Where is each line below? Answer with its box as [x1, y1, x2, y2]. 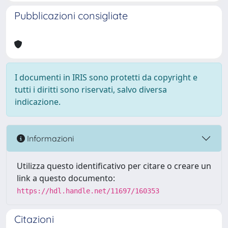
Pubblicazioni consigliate [14, 9, 128, 22]
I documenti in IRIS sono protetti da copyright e [15, 72, 197, 83]
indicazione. [15, 96, 61, 107]
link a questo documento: [17, 173, 115, 184]
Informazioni [25, 133, 74, 144]
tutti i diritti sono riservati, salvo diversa [15, 84, 167, 95]
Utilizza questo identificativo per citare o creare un [17, 160, 211, 172]
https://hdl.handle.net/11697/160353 [17, 187, 159, 195]
